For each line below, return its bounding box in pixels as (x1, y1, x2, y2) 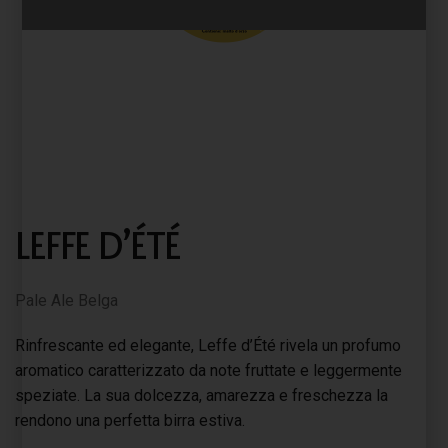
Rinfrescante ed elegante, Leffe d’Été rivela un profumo (15, 336, 401, 355)
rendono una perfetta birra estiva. (15, 411, 245, 430)
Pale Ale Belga (15, 291, 118, 310)
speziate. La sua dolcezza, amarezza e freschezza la (15, 386, 388, 405)
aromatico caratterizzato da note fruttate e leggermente (15, 361, 402, 380)
